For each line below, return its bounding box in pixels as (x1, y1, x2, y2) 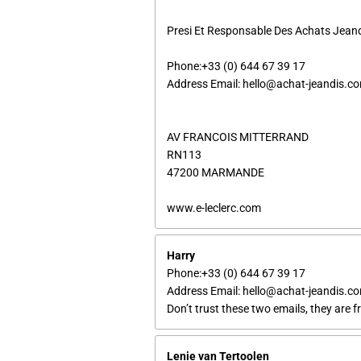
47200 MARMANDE (167, 165, 264, 179)
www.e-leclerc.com (167, 201, 261, 214)
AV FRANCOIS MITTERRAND (167, 130, 309, 143)
